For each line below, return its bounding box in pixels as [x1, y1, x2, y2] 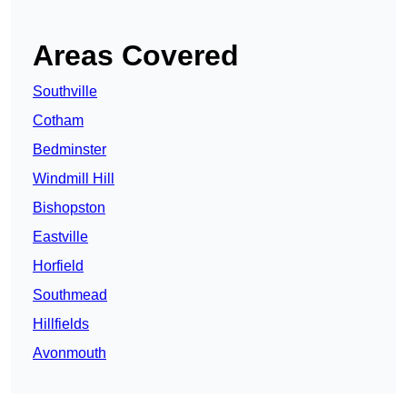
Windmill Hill [33, 171, 114, 187]
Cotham [33, 113, 84, 129]
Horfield [33, 258, 84, 274]
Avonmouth [33, 345, 106, 362]
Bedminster [33, 142, 106, 158]
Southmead [33, 287, 107, 303]
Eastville [33, 229, 88, 245]
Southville [33, 84, 97, 100]
